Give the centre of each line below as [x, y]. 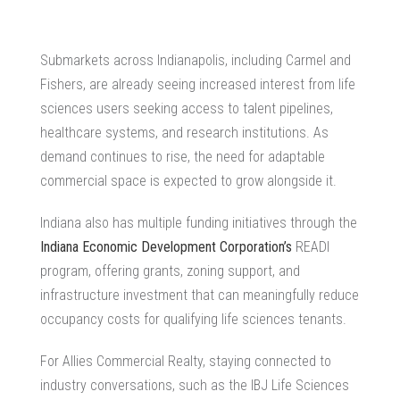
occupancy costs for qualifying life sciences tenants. [193, 319]
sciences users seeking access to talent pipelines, [187, 108]
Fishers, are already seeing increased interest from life [198, 84]
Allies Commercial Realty [133, 361]
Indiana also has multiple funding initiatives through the [199, 222]
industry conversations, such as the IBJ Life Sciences [195, 385]
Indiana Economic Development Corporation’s [166, 246]
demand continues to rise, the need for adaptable [183, 156]
